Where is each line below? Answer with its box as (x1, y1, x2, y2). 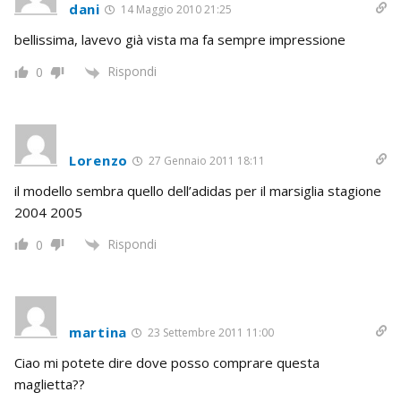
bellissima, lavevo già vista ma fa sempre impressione (14, 30, 346, 49)
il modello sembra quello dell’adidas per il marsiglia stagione (14, 181, 381, 200)
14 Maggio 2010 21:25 (117, 2, 232, 18)
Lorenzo (69, 150, 128, 169)
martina (69, 322, 127, 341)
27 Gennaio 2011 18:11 (145, 152, 265, 168)
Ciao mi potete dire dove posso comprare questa (14, 353, 320, 371)
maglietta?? (14, 374, 85, 393)
